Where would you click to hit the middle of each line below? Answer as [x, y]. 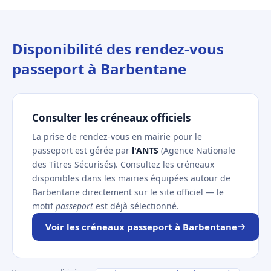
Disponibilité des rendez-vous [118, 49]
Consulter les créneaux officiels [111, 118]
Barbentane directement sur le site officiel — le [128, 192]
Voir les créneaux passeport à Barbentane [141, 227]
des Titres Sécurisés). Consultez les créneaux [123, 164]
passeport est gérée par [82, 150]
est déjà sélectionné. [136, 206]
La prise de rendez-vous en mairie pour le [117, 136]
